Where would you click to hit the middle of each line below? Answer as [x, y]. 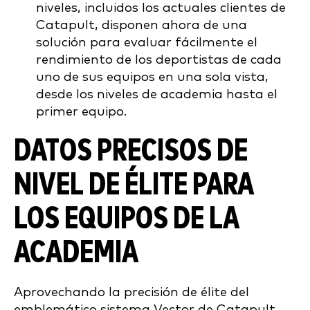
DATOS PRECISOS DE [131, 151]
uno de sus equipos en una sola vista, [152, 77]
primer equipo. [81, 112]
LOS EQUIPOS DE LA [127, 219]
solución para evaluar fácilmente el [147, 43]
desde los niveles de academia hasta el [157, 94]
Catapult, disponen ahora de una [142, 25]
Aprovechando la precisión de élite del [131, 292]
